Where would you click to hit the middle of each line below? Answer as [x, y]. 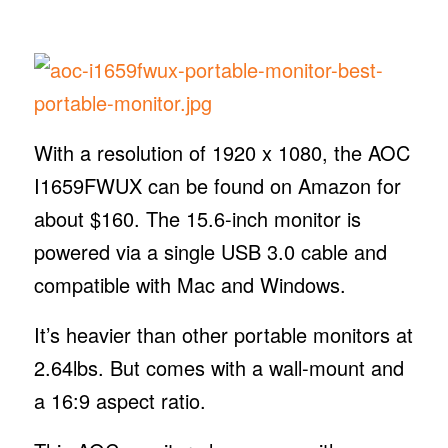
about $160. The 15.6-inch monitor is [197, 218]
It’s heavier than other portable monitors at [223, 334]
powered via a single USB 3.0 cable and [210, 251]
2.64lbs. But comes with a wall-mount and [218, 367]
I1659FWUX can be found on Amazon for [217, 185]
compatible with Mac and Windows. [192, 284]
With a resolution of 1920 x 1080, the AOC [221, 152]
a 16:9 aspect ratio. [122, 400]
